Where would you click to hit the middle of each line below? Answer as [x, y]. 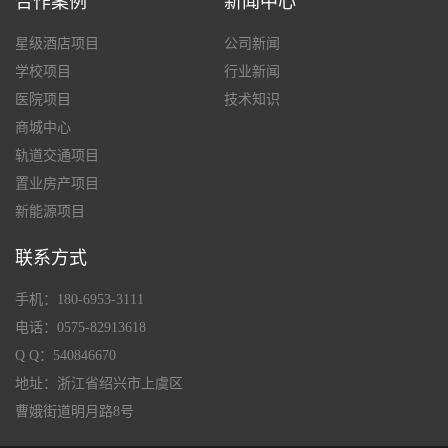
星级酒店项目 [57, 43]
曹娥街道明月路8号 [74, 411]
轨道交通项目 [57, 155]
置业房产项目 [57, 183]
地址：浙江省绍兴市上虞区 [99, 383]
